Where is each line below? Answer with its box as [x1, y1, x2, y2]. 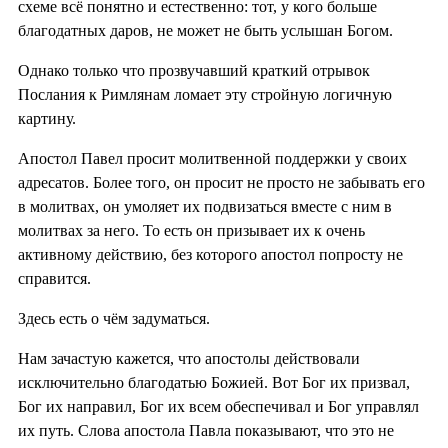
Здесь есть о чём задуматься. [18, 309, 210, 327]
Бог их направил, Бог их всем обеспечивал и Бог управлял [18, 397, 419, 415]
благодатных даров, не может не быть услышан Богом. [18, 21, 393, 39]
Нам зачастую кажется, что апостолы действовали [18, 349, 360, 367]
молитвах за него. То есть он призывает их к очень [18, 221, 365, 239]
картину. [18, 109, 76, 127]
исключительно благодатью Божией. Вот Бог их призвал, [18, 373, 410, 391]
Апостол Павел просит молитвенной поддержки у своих [18, 149, 407, 167]
